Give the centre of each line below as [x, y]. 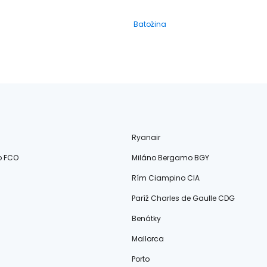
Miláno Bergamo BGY [171, 158]
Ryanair [146, 137]
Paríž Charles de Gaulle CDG [184, 198]
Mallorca [148, 239]
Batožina [150, 24]
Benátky [147, 218]
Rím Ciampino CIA [166, 178]
